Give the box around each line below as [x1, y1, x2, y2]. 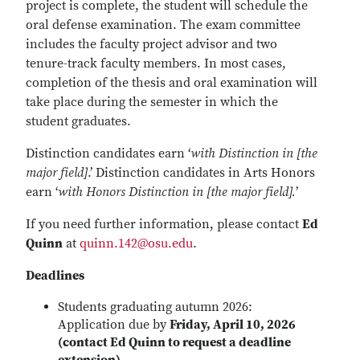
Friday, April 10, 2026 [170, 317, 296, 333]
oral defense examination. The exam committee [26, 17, 301, 33]
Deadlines [26, 268, 84, 284]
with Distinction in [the [190, 145, 317, 162]
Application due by [58, 317, 170, 333]
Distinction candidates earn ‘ [26, 145, 190, 162]
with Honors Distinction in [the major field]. [58, 184, 296, 200]
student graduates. [26, 113, 131, 129]
